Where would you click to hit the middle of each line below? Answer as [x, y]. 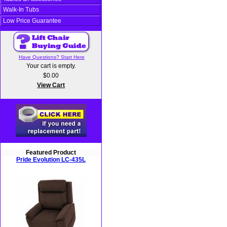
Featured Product [51, 153]
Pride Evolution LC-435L [51, 160]
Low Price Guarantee [32, 21]
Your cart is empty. [51, 66]
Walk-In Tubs [21, 10]
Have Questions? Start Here [52, 57]
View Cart [51, 85]
